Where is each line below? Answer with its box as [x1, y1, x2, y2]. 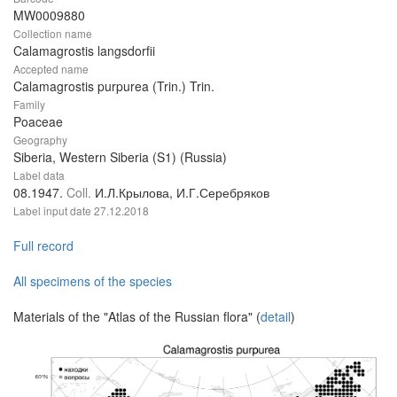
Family [13, 97, 45, 113]
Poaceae [13, 113, 63, 131]
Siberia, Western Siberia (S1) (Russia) [13, 148, 227, 167]
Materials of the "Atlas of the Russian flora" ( [13, 307, 261, 326]
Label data [13, 167, 65, 183]
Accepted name [13, 61, 89, 77]
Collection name [13, 26, 92, 42]
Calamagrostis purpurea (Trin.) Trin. [13, 77, 214, 96]
